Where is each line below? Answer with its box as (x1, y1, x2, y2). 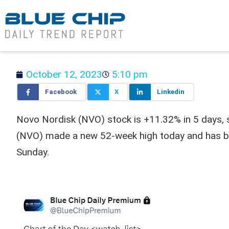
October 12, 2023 (26, 68, 102, 80)
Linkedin (156, 88, 185, 96)
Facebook (44, 88, 77, 96)
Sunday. (16, 146, 49, 158)
